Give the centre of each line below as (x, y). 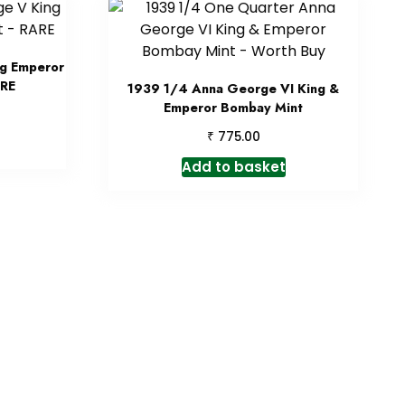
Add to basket (233, 166)
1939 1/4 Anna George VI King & (234, 88)
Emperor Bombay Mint (234, 107)
